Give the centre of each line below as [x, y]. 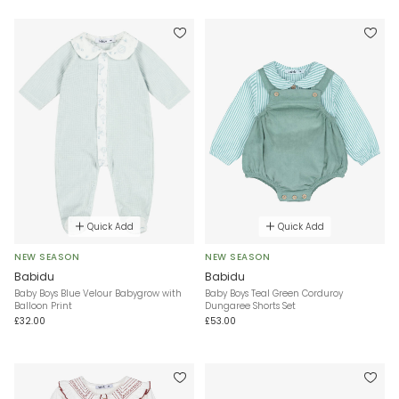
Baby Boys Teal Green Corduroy [274, 293]
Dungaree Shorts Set [250, 305]
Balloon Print [43, 305]
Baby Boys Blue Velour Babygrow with [98, 293]
